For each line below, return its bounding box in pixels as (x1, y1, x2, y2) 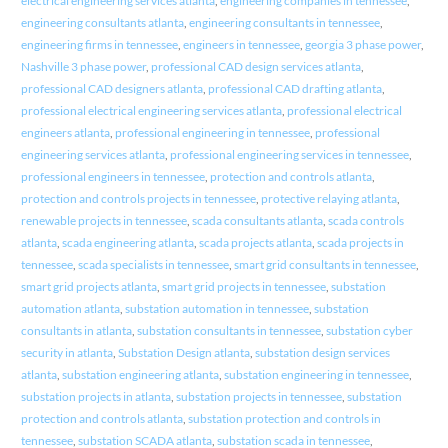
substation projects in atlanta (20, 388, 171, 404)
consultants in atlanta (20, 322, 132, 338)
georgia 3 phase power (304, 36, 421, 52)
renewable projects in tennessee (20, 212, 187, 228)
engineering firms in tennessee (20, 36, 178, 52)
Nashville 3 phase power (20, 58, 146, 74)
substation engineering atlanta (61, 366, 219, 382)
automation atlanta (20, 300, 120, 316)
